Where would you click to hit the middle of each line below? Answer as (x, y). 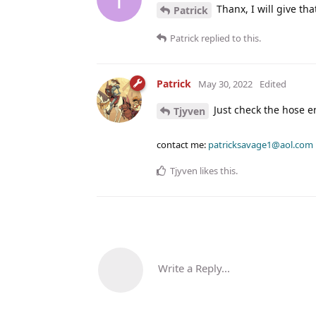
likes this (217, 170)
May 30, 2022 (225, 84)
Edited (273, 84)
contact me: (182, 144)
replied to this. (230, 38)
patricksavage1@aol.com (261, 144)
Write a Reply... (194, 268)
